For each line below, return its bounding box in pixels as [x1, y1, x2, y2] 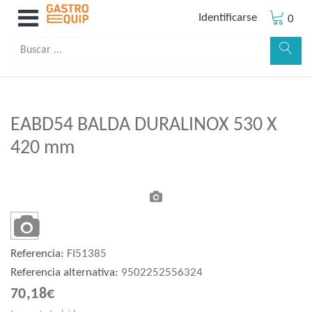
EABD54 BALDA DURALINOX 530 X [10, 116, 277, 135]
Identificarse [198, 11, 258, 24]
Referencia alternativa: [10, 266, 121, 279]
